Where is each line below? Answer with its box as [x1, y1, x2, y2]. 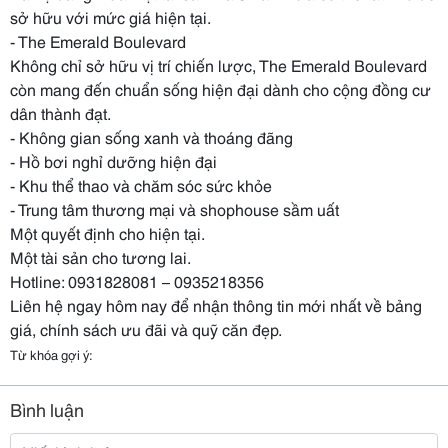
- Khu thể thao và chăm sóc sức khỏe [10, 173, 272, 196]
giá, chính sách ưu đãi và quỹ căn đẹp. [10, 317, 282, 340]
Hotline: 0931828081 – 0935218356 [10, 269, 264, 292]
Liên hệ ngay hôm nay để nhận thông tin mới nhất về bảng [10, 293, 422, 316]
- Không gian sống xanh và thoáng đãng [10, 125, 293, 148]
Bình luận [10, 396, 84, 422]
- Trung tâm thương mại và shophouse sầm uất [10, 197, 339, 220]
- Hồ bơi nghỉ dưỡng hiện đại [10, 149, 217, 172]
